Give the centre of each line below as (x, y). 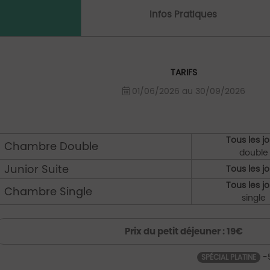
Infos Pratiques (184, 14)
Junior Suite (37, 169)
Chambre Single (49, 191)
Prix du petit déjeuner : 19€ (184, 231)
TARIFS (184, 72)
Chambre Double (52, 146)
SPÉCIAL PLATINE (228, 257)
